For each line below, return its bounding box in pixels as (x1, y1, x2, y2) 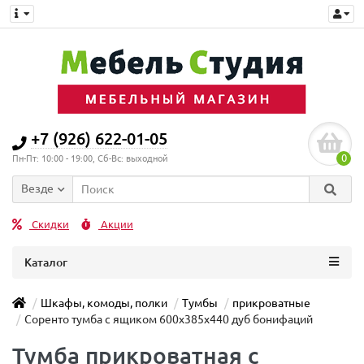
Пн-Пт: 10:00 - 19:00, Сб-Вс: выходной (12, 154, 168, 163)
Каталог (24, 256, 67, 269)
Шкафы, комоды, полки (41, 297, 167, 310)
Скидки (29, 219, 69, 231)
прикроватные (232, 297, 310, 310)
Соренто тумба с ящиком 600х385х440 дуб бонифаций (24, 313, 313, 326)
